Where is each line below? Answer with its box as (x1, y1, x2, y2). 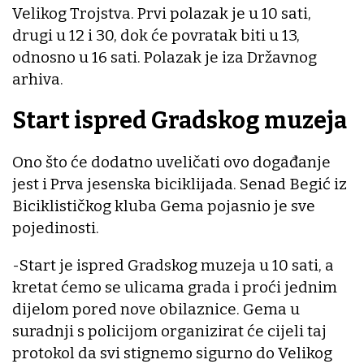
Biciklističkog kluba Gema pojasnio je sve (12, 196, 315, 215)
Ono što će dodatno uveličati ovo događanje (12, 152, 331, 171)
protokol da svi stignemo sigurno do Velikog (12, 343, 332, 362)
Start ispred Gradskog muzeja (12, 106, 347, 135)
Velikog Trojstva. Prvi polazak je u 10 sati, (12, 4, 311, 24)
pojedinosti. (12, 218, 99, 237)
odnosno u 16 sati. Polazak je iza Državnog (12, 48, 317, 67)
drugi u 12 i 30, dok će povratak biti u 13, (12, 26, 300, 45)
